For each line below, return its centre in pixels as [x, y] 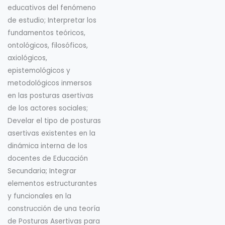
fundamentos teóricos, [46, 33]
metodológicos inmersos [50, 83]
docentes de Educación [48, 159]
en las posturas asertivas [50, 96]
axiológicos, [27, 58]
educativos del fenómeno [52, 8]
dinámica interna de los [47, 146]
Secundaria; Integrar [42, 171]
